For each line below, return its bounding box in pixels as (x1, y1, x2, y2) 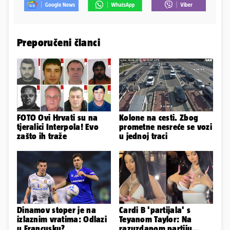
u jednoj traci (119, 131, 168, 141)
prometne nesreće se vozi (119, 122, 212, 132)
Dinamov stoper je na (17, 205, 96, 215)
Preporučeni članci (17, 36, 101, 49)
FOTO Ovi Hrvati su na (17, 113, 98, 123)
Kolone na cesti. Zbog (119, 113, 199, 123)
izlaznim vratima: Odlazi (17, 215, 107, 224)
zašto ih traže (17, 131, 67, 141)
